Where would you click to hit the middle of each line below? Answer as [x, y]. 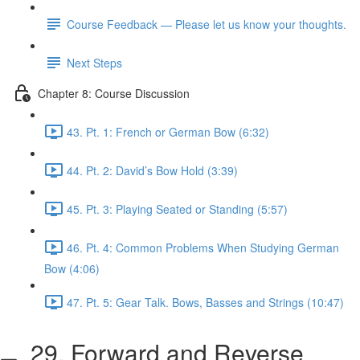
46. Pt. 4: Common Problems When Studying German [203, 247]
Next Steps [94, 62]
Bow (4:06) [72, 268]
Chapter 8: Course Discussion [114, 93]
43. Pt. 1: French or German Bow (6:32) [168, 131]
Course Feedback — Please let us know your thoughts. [207, 24]
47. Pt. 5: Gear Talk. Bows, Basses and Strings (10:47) [205, 302]
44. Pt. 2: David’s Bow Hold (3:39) [152, 170]
